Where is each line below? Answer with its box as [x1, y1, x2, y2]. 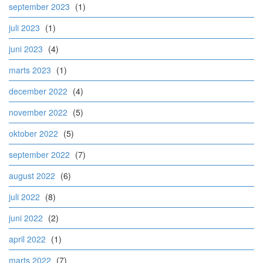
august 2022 [9, 170, 55, 182]
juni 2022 [9, 212, 43, 224]
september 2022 [9, 149, 70, 161]
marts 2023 [9, 64, 51, 76]
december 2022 [9, 85, 68, 97]
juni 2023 [9, 43, 43, 55]
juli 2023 [9, 22, 40, 34]
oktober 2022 [9, 127, 58, 140]
